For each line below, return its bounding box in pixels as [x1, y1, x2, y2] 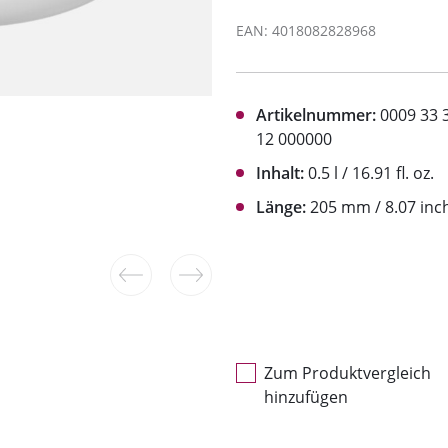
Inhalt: [256, 162, 304, 185]
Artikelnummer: [256, 104, 376, 127]
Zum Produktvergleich [264, 362, 431, 385]
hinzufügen [264, 386, 348, 409]
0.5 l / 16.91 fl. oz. [304, 162, 434, 185]
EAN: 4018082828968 [236, 21, 376, 41]
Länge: [256, 196, 306, 219]
